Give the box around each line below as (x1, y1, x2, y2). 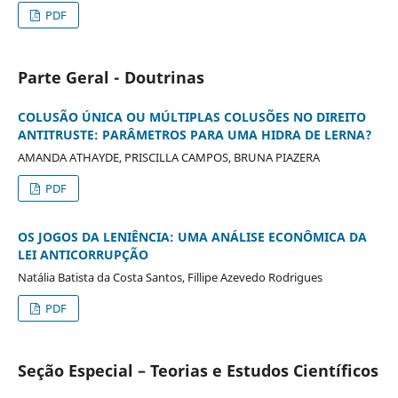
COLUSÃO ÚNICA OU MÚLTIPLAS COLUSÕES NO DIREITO (17, 107, 366, 125)
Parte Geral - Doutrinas (17, 66, 204, 88)
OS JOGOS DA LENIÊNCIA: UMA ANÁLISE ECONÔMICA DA (17, 227, 367, 245)
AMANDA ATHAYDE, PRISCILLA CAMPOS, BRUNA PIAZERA (17, 148, 320, 165)
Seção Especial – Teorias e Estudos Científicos (17, 359, 378, 381)
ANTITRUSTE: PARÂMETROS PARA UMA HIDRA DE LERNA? (17, 125, 372, 143)
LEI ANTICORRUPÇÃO (17, 245, 148, 263)
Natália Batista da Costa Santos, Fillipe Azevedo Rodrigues (17, 268, 322, 285)
